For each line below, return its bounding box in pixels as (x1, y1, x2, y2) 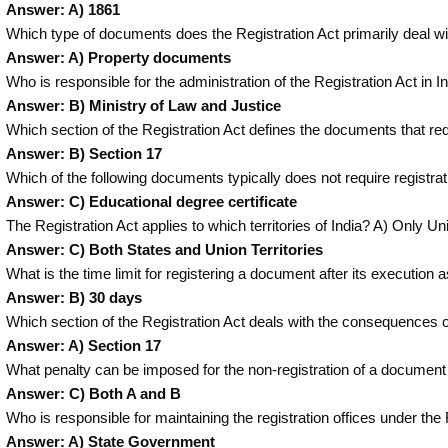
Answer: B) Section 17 (5, 145, 162, 162)
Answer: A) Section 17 (5, 337, 161, 354)
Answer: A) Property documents (5, 49, 231, 66)
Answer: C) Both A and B (5, 385, 181, 402)
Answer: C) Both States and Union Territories (5, 241, 323, 258)
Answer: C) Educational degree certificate (5, 193, 297, 210)
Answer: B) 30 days (5, 289, 142, 306)
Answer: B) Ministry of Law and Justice (5, 97, 281, 114)
